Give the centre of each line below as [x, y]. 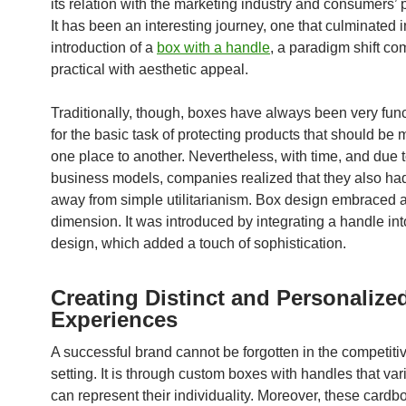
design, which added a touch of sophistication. [198, 243]
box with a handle [213, 48]
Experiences [114, 319]
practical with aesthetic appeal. [150, 69]
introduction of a [104, 48]
